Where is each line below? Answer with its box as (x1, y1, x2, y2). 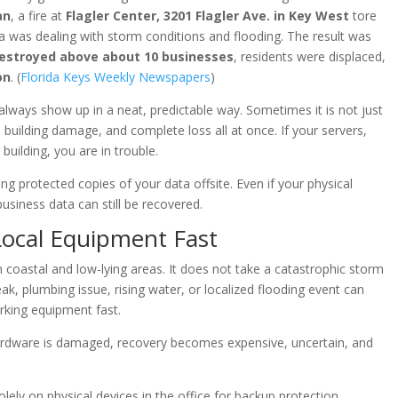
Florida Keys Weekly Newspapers (20, 68, 211, 85)
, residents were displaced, (233, 47, 386, 65)
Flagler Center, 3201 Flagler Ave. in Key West (65, 6, 349, 24)
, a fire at (10, 6, 66, 24)
